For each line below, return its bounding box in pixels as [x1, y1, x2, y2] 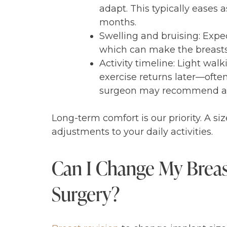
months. [99, 16, 136, 28]
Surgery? [52, 180, 120, 206]
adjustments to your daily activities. [52, 126, 213, 137]
